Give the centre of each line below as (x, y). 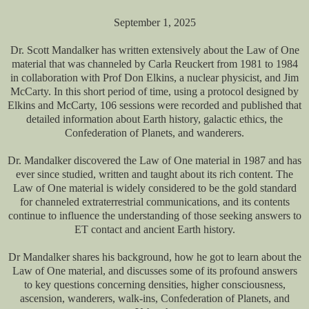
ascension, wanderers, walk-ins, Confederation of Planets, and (154, 298)
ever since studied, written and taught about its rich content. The (154, 174)
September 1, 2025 (154, 22)
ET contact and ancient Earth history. (154, 229)
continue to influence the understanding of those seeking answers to (154, 215)
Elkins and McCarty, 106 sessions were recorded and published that (154, 105)
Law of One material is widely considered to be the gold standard (154, 188)
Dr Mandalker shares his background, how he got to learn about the (154, 257)
